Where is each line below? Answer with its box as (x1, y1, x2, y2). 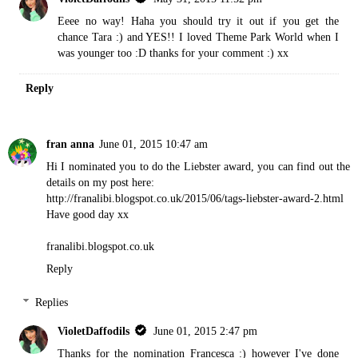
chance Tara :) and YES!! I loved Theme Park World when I (58, 30, 339, 44)
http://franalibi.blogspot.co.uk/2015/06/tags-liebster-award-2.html (46, 192, 344, 205)
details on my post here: (46, 176, 154, 189)
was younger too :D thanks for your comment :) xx (58, 46, 289, 60)
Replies (35, 295, 69, 308)
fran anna (46, 137, 94, 151)
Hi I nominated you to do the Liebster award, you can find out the (46, 160, 350, 173)
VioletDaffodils (58, 324, 130, 337)
